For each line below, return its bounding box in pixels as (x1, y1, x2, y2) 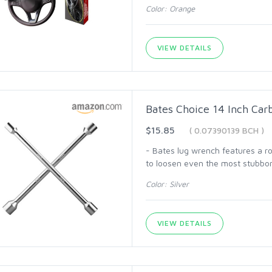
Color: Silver (145, 179, 189, 189)
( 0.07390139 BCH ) (189, 125, 264, 135)
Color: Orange (145, 4, 195, 13)
